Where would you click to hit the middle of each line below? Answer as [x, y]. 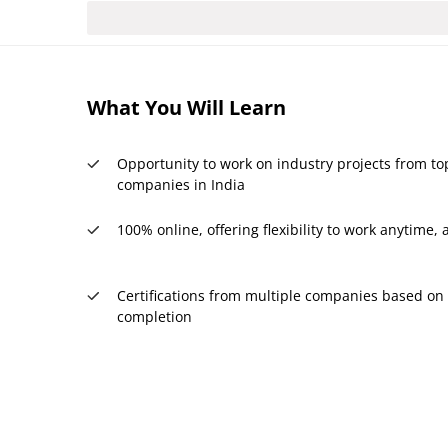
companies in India [181, 184]
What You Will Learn [186, 107]
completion [154, 316]
